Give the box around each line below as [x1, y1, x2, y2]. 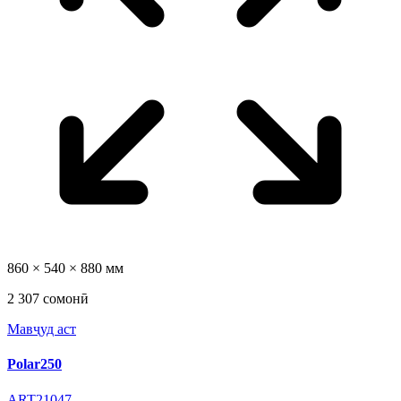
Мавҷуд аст [7, 321, 76, 337]
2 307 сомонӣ [7, 291, 89, 307]
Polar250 [7, 356, 62, 372]
